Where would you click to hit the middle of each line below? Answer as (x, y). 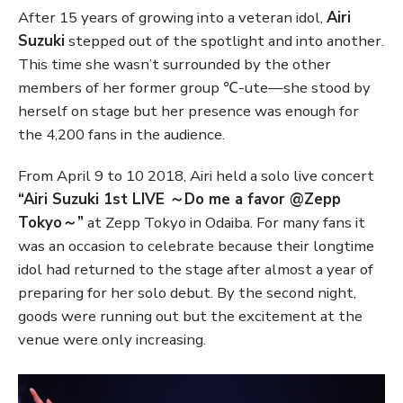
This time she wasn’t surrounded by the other (175, 64)
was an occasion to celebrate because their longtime (196, 246)
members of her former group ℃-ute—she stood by (194, 88)
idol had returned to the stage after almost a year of (196, 269)
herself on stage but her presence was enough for (188, 111)
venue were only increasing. (112, 340)
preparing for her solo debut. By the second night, (187, 293)
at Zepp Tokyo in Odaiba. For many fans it (224, 223)
